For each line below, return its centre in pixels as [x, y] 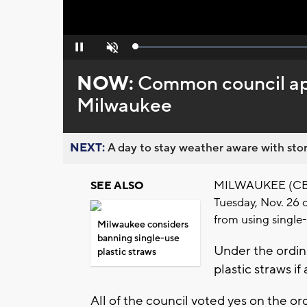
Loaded [150, 50]
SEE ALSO [117, 186]
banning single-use [138, 239]
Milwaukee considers [143, 225]
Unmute [111, 51]
